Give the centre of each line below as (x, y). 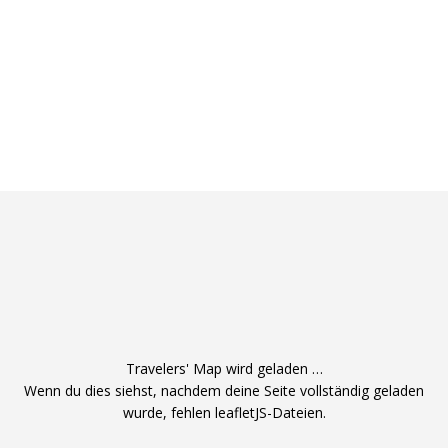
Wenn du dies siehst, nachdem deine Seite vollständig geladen (224, 390)
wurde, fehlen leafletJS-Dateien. (224, 412)
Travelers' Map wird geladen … (224, 368)
